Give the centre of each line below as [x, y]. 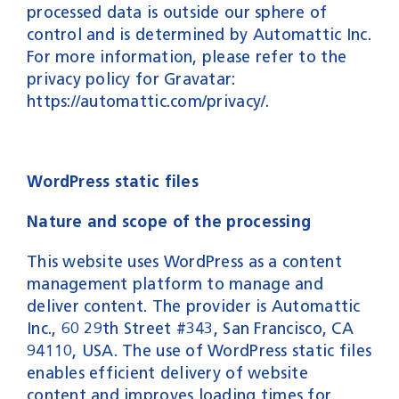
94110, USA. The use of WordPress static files [199, 350]
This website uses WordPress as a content [184, 261]
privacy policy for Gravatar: [131, 79]
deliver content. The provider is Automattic [193, 306]
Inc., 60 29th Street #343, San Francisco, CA [190, 328]
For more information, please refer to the [187, 57]
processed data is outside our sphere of [177, 12]
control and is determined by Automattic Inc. [199, 34]
